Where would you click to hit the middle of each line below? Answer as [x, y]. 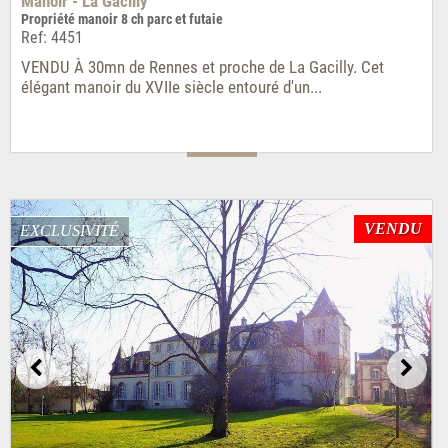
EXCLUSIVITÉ [69, 231]
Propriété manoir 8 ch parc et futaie [121, 20]
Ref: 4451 [51, 38]
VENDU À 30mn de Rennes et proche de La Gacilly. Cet [202, 67]
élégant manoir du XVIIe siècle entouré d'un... [171, 87]
